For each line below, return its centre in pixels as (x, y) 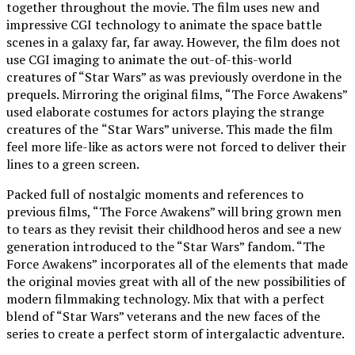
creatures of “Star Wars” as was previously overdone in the (174, 77)
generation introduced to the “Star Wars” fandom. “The (166, 247)
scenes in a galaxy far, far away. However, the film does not (174, 42)
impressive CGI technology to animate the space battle (164, 25)
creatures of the (52, 130)
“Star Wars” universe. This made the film (217, 130)
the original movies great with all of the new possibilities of (176, 282)
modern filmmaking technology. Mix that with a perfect (166, 299)
